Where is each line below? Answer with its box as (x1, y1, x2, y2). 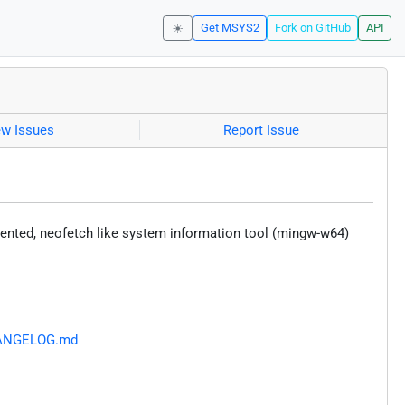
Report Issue (223, 122, 300, 139)
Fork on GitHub (274, 21, 351, 35)
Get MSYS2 (200, 21, 259, 35)
